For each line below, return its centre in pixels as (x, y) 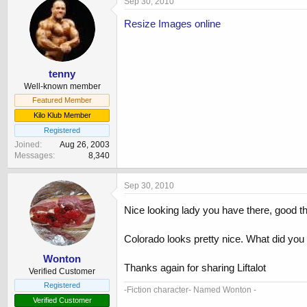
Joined (27, 145)
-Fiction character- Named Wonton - (190, 290)
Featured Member (62, 100)
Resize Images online (172, 23)
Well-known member (62, 87)
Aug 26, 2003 (85, 145)
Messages (34, 156)
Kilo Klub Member (62, 115)
